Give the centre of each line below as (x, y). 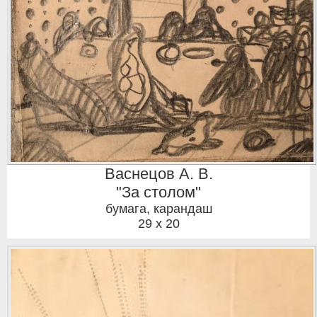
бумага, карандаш (158, 209)
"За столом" (158, 192)
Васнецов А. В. (158, 174)
